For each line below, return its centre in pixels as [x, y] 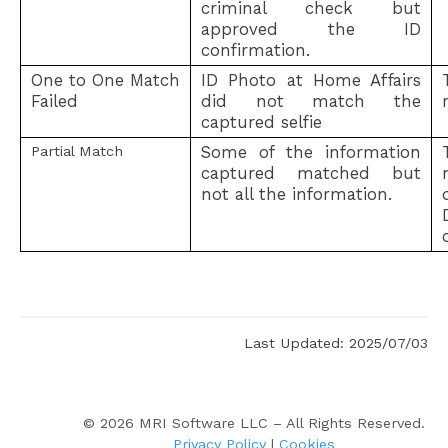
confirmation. [255, 50]
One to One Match [105, 80]
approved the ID [311, 29]
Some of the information [311, 152]
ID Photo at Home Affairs [311, 80]
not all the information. [296, 194]
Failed [54, 101]
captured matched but [311, 173]
